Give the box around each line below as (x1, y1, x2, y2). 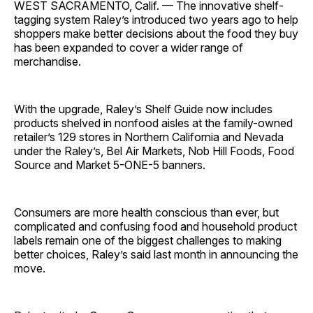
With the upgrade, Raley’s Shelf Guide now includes (14, 102, 272, 117)
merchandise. (14, 54, 81, 69)
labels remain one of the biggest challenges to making (14, 233, 282, 248)
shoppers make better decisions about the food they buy (14, 27, 298, 41)
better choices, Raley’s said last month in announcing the (14, 247, 298, 262)
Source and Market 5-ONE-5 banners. (14, 158, 205, 173)
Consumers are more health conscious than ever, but (14, 205, 279, 220)
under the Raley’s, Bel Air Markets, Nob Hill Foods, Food (14, 144, 294, 159)
